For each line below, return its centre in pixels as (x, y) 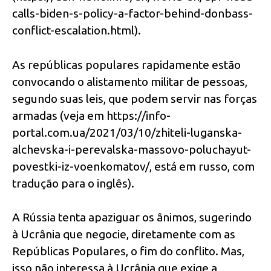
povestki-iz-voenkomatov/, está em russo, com (133, 166)
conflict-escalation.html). (77, 30)
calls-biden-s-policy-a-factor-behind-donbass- (132, 13)
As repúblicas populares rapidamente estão (126, 64)
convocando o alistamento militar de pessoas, (130, 81)
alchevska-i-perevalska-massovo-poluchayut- (132, 149)
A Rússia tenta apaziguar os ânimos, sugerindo (132, 217)
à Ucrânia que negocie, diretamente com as (124, 234)
